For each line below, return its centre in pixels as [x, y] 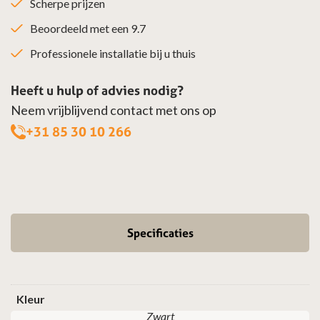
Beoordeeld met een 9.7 [88, 28]
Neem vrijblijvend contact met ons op [114, 110]
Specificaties [160, 232]
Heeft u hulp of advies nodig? [97, 90]
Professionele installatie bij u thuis [113, 53]
